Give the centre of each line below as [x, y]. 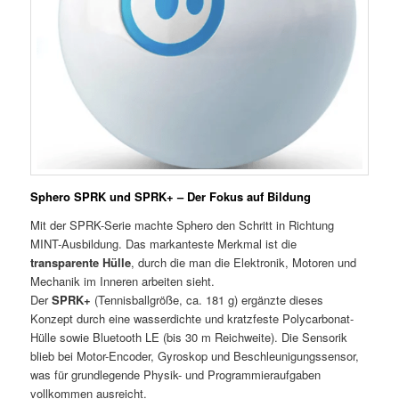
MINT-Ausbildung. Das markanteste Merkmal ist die [164, 244]
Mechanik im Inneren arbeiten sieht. [123, 281]
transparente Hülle [81, 263]
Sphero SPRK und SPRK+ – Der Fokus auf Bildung [171, 197]
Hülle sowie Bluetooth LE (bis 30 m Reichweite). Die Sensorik [189, 338]
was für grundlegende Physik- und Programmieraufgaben [176, 375]
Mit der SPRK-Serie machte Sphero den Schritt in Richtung [183, 225]
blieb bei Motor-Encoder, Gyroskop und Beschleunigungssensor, [195, 356]
